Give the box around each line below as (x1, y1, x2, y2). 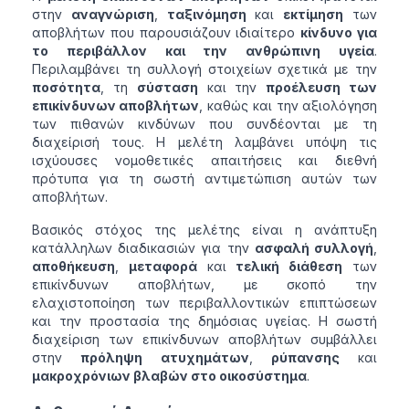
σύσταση (136, 79, 198, 96)
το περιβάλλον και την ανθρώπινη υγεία (31, 43, 375, 59)
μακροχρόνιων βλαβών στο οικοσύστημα (31, 368, 307, 384)
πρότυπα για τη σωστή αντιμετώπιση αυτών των (31, 171, 378, 187)
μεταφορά (128, 258, 197, 275)
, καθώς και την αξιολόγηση (199, 98, 378, 114)
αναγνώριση (70, 6, 154, 23)
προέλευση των (266, 79, 378, 96)
